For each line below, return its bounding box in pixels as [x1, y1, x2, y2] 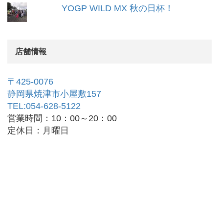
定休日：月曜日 [7, 126, 69, 136]
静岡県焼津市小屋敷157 [7, 89, 101, 99]
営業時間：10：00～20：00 [7, 113, 117, 124]
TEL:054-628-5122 [7, 101, 81, 111]
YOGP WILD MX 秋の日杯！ [62, 3, 174, 14]
